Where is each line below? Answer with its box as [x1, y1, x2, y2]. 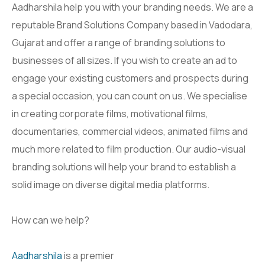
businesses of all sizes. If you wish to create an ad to [12, 53, 237, 67]
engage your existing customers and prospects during [12, 71, 248, 85]
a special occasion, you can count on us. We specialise [12, 89, 247, 102]
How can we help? [12, 213, 89, 227]
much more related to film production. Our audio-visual [12, 142, 245, 156]
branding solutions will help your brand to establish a [12, 160, 236, 173]
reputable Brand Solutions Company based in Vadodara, [12, 18, 253, 31]
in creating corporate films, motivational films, [12, 106, 208, 120]
